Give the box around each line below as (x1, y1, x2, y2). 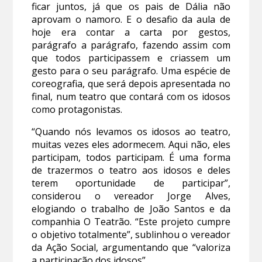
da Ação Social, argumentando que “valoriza (32, 241, 230, 254)
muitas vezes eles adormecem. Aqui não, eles (32, 138, 230, 151)
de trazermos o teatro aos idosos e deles (32, 164, 230, 177)
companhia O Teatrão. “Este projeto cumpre (32, 215, 230, 229)
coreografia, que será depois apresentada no (32, 77, 230, 91)
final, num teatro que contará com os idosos (32, 90, 230, 104)
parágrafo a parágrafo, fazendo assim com (32, 39, 230, 52)
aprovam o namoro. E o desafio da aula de (32, 13, 230, 26)
